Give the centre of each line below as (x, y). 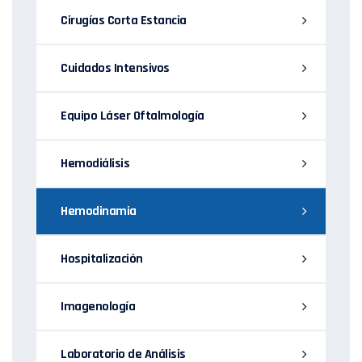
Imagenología (98, 307)
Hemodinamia (99, 212)
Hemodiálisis (95, 164)
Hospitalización (102, 259)
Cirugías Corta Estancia (124, 21)
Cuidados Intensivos (115, 69)
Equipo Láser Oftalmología (133, 116)
